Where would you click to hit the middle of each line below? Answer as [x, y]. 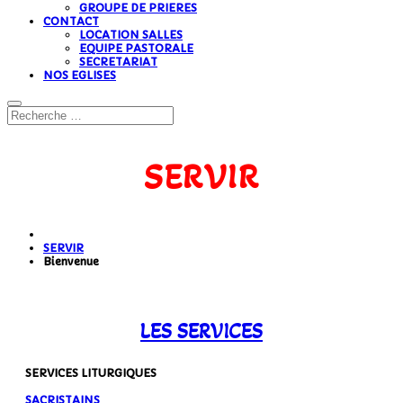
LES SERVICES [201, 332]
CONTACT [71, 21]
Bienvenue [71, 262]
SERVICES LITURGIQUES [91, 373]
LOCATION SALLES [131, 35]
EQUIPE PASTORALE [136, 48]
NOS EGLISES [80, 75]
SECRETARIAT [118, 62]
